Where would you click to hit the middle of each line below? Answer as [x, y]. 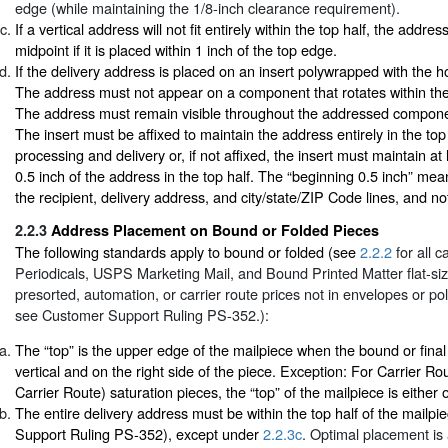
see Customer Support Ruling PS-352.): [142, 314]
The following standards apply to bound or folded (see [187, 251]
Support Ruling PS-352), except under [139, 434]
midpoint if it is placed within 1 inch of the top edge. [176, 50]
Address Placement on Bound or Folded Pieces [215, 229]
